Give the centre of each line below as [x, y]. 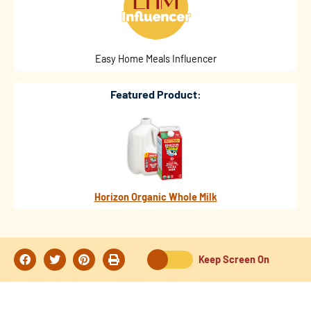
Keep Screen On [234, 260]
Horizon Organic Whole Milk [155, 197]
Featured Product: [155, 94]
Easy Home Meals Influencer [155, 59]
